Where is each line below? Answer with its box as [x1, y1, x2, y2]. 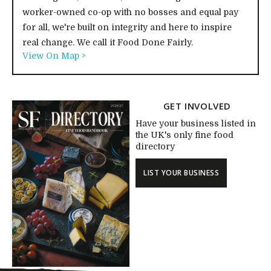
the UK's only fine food [135, 129, 233, 140]
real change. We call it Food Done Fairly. [22, 37, 193, 47]
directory [135, 141, 175, 151]
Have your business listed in [135, 118, 256, 128]
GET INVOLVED [163, 99, 232, 112]
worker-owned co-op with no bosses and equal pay [22, 7, 238, 17]
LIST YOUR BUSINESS [143, 167, 219, 178]
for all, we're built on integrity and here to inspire [22, 22, 232, 32]
